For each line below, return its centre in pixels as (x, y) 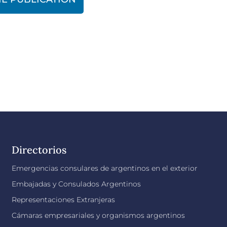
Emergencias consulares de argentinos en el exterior (105, 168)
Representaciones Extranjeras (64, 200)
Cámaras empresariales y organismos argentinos (99, 215)
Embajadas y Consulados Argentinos (77, 184)
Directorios (39, 150)
